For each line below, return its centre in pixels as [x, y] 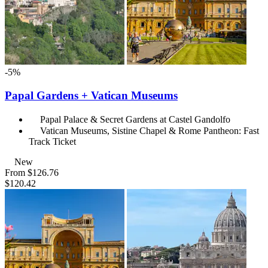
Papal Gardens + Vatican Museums [91, 95]
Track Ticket [52, 141]
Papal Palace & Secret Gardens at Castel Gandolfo [135, 119]
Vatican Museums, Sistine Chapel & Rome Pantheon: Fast [150, 130]
